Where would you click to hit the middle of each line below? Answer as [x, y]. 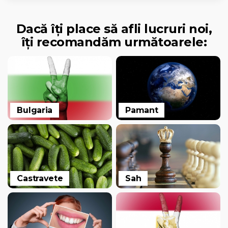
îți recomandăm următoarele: [114, 42]
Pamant [142, 110]
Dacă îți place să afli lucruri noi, [114, 28]
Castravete [40, 178]
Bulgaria [35, 110]
